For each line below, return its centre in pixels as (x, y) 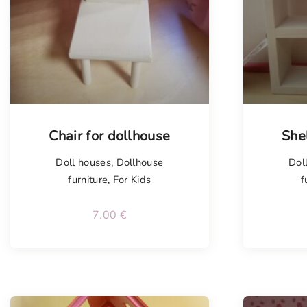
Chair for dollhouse (110, 136)
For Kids (132, 180)
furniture (88, 180)
